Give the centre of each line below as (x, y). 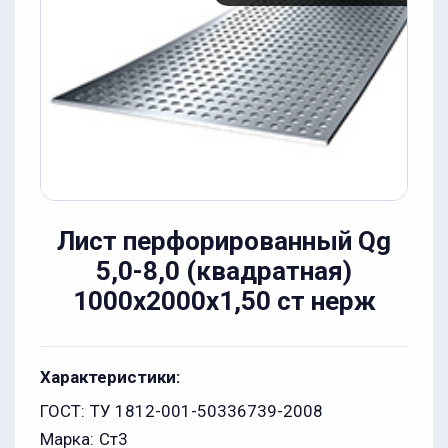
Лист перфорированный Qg (224, 241)
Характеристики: (110, 377)
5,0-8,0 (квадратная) (224, 271)
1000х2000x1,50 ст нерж (224, 301)
